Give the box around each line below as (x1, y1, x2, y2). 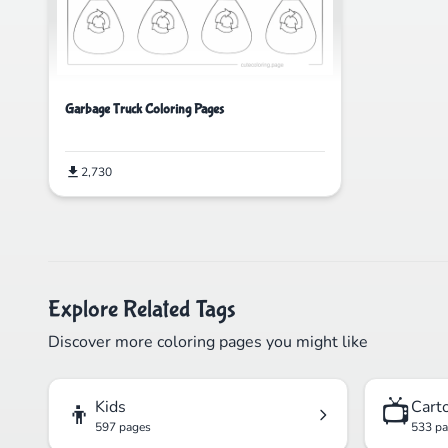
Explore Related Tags (48, 296, 236, 324)
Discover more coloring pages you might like (48, 331, 368, 354)
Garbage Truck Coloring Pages (65, 101, 224, 118)
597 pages (95, 419, 151, 436)
